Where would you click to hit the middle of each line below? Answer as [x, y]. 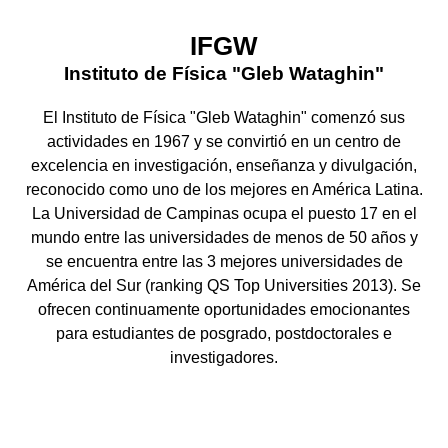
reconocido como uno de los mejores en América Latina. [224, 189]
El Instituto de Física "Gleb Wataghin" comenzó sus [224, 117]
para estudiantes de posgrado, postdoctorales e [224, 333]
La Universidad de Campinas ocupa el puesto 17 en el [224, 213]
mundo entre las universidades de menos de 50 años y [224, 237]
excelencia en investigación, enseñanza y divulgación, [224, 165]
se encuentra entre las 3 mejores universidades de [224, 261]
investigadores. [224, 357]
